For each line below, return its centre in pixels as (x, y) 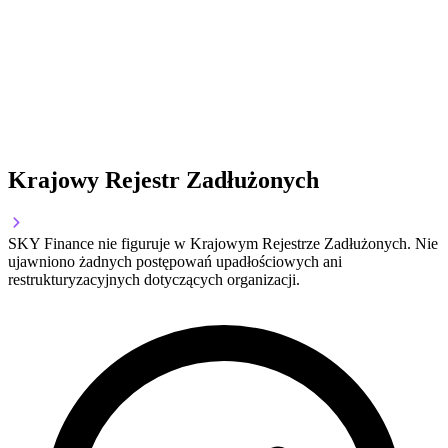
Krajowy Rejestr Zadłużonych (163, 180)
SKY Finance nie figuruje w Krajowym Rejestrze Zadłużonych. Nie (223, 244)
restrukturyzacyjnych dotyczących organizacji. (154, 280)
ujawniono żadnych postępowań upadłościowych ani (175, 262)
